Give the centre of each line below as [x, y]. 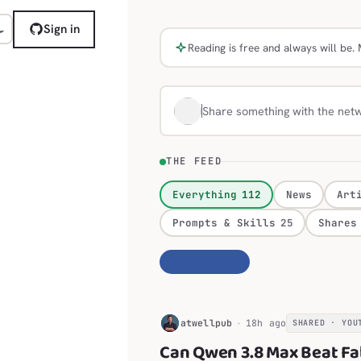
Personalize [207, 262]
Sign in [61, 29]
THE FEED [194, 161]
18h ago [266, 323]
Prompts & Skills [224, 222]
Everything [204, 194]
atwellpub [207, 323]
